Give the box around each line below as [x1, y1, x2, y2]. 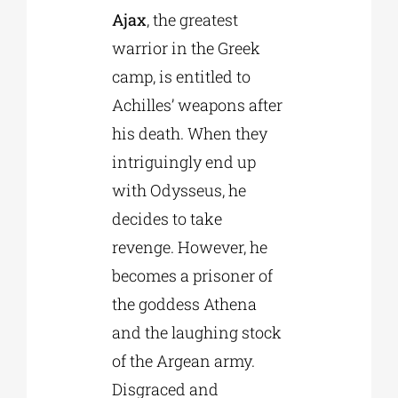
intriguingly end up [111, 150, 256, 172]
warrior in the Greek [111, 36, 260, 59]
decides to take [111, 207, 222, 229]
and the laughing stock [111, 321, 282, 343]
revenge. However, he [111, 235, 267, 258]
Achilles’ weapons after [111, 93, 283, 115]
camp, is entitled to [111, 65, 251, 87]
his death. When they [111, 122, 267, 144]
